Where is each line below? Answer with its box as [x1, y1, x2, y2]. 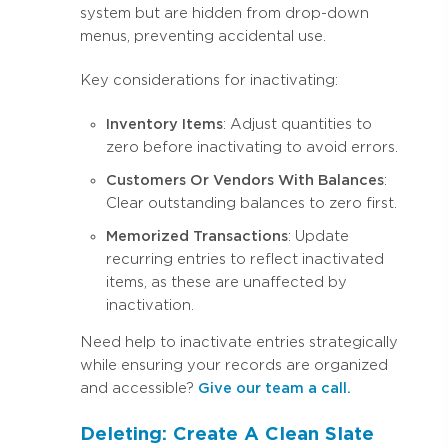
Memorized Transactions [106, 227, 288, 244]
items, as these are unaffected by [106, 273, 347, 290]
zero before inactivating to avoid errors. [106, 138, 398, 155]
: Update [288, 227, 349, 244]
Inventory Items [106, 115, 223, 132]
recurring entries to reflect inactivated [106, 250, 384, 267]
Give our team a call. [198, 379, 351, 396]
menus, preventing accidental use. [80, 27, 326, 44]
